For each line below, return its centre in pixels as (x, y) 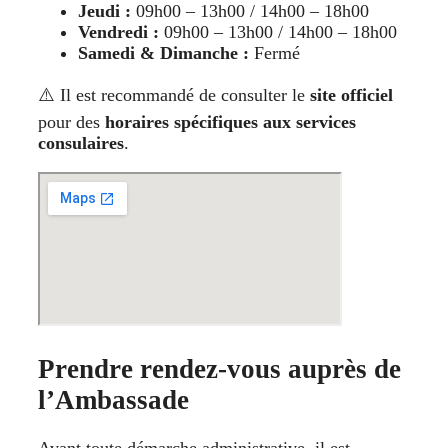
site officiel (351, 95)
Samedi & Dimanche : (163, 53)
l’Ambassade (113, 399)
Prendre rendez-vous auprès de (219, 368)
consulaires (81, 143)
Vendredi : (118, 32)
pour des (71, 122)
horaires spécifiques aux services (230, 122)
